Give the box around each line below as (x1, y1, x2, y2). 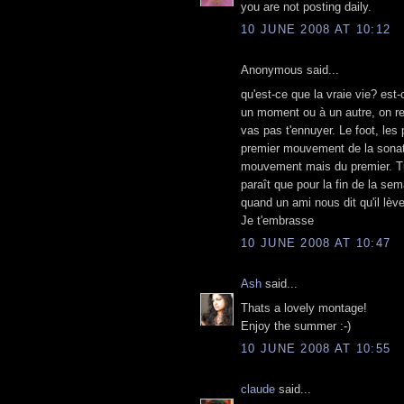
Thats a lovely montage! (241, 300, 367, 315)
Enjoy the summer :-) (241, 318, 351, 333)
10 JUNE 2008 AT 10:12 (241, 23, 391, 37)
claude (241, 382, 275, 397)
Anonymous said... (241, 63, 339, 78)
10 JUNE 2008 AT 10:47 (241, 236, 391, 251)
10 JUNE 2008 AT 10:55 (241, 342, 391, 356)
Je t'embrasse (241, 213, 314, 227)
